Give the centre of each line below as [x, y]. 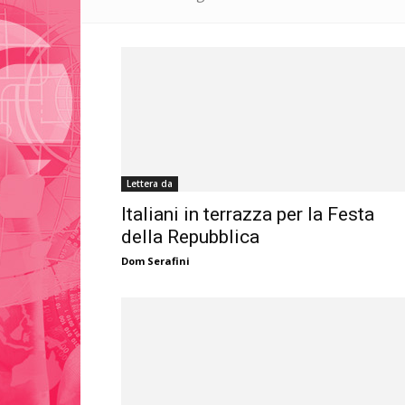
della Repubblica [190, 237]
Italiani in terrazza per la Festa [248, 215]
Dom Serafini [155, 261]
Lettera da [150, 184]
